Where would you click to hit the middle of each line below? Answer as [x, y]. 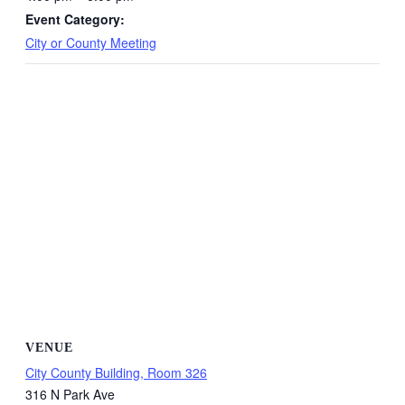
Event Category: [75, 19]
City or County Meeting [91, 43]
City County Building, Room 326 [116, 372]
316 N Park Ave [70, 394]
